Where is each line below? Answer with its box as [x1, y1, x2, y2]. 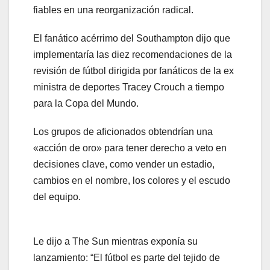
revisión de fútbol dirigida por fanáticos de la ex [33, 65, 234, 76]
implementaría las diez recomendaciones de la [33, 49, 232, 60]
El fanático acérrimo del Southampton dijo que [33, 33, 230, 43]
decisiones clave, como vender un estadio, [33, 159, 215, 169]
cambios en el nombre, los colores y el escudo [33, 175, 230, 186]
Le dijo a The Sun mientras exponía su [33, 236, 198, 246]
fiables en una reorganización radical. [33, 4, 193, 15]
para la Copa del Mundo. [33, 98, 139, 108]
